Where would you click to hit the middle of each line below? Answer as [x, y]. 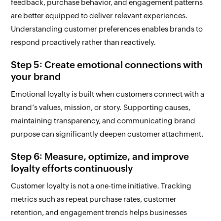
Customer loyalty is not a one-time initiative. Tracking [101, 186]
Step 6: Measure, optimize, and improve [100, 157]
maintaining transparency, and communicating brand [103, 121]
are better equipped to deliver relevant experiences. [100, 16]
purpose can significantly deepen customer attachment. [108, 134]
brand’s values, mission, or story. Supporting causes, [101, 108]
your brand [36, 77]
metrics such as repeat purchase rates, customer [94, 199]
